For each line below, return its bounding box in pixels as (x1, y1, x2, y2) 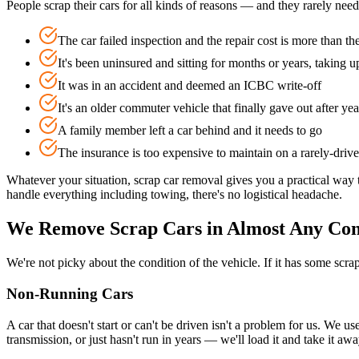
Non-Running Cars (6, 284, 133, 302)
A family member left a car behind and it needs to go (58, 123, 322, 138)
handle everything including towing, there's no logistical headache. (6, 188, 342, 202)
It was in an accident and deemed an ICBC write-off (58, 79, 321, 93)
